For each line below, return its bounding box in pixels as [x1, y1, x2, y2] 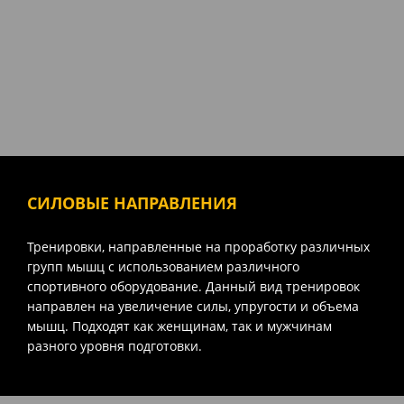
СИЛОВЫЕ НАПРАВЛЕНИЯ [27, 191, 237, 214]
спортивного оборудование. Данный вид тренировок [27, 277, 360, 295]
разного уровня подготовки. [27, 336, 202, 354]
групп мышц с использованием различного [27, 257, 299, 275]
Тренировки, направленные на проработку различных [27, 237, 370, 255]
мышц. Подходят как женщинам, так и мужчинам [27, 317, 332, 335]
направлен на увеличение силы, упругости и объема [27, 297, 359, 315]
